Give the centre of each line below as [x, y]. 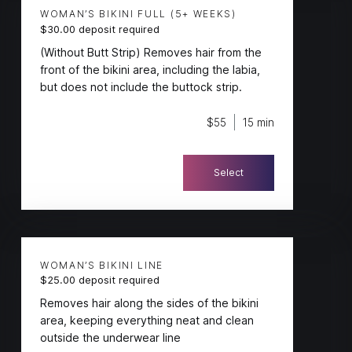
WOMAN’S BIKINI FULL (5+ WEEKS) [138, 14]
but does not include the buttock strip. [141, 87]
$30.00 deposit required [99, 29]
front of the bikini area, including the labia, [150, 70]
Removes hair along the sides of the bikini [149, 303]
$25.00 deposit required [99, 280]
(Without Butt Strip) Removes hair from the [150, 53]
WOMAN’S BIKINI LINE [102, 265]
